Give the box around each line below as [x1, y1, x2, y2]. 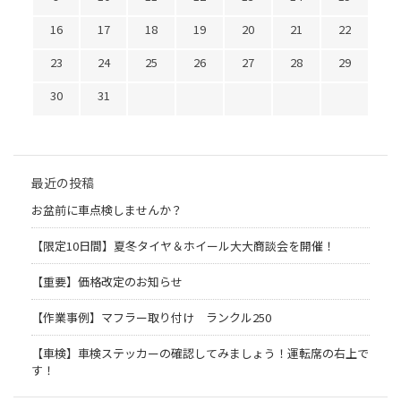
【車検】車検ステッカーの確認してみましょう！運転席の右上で [31, 344, 369, 362]
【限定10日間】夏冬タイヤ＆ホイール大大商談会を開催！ [31, 236, 335, 254]
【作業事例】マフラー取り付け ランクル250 [31, 308, 271, 326]
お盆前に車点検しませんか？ [31, 200, 183, 218]
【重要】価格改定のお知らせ [31, 272, 183, 290]
